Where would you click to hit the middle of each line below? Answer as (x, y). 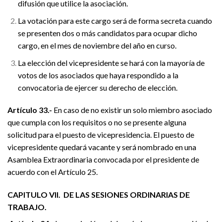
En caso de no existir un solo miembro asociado (132, 110)
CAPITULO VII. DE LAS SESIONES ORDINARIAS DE (99, 195)
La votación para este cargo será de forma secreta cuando (115, 20)
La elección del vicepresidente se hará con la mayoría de (111, 62)
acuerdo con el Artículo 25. (53, 172)
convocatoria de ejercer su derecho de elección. (97, 87)
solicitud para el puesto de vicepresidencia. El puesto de (101, 135)
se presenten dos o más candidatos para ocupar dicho (107, 33)
